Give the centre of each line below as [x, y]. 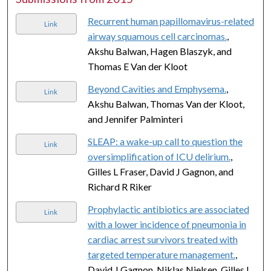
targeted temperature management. [161, 254]
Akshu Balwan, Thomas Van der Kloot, [166, 103]
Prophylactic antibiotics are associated [168, 209]
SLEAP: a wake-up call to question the [165, 141]
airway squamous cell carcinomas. [157, 36]
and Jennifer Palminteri [135, 119]
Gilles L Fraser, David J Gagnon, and [160, 171]
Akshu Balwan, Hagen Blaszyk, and [159, 51]
